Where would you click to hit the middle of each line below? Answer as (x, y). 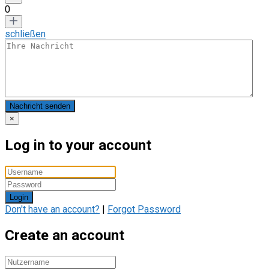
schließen (25, 34)
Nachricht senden (40, 106)
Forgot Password (144, 210)
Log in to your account (78, 146)
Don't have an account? (52, 210)
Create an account (65, 236)
